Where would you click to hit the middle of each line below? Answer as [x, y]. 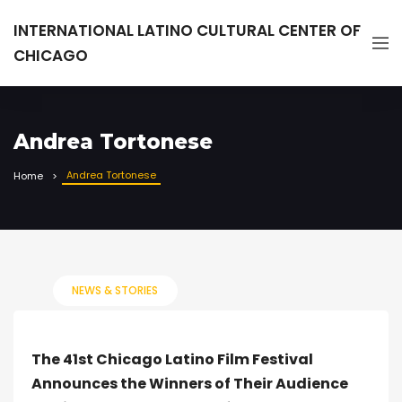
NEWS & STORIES [115, 290]
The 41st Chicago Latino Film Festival [172, 359]
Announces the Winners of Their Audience [190, 384]
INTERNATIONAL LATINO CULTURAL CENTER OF [187, 31]
